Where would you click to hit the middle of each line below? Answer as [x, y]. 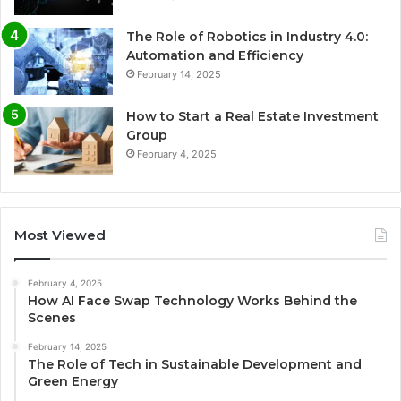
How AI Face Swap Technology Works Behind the [192, 300]
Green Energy [73, 381]
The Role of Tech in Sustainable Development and [195, 364]
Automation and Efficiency [215, 55]
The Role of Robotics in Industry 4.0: [247, 36]
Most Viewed [60, 235]
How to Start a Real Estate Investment [252, 116]
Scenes [52, 317]
